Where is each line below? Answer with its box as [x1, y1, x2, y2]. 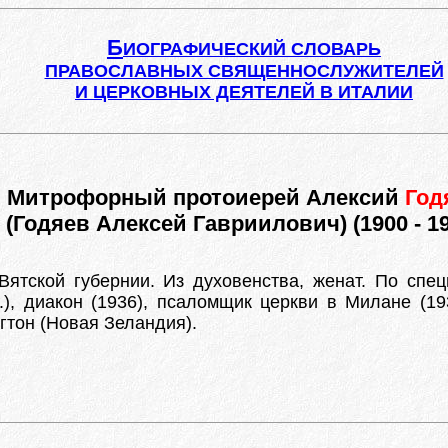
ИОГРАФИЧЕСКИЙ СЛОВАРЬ [123, 39, 381, 59]
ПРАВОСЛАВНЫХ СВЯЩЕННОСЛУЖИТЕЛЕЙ [44, 61, 444, 81]
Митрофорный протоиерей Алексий [6, 185, 405, 210]
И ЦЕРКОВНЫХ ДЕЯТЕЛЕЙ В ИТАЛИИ [75, 82, 413, 102]
